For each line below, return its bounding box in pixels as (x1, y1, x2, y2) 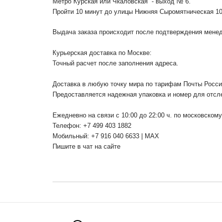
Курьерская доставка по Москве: (53, 49, 152, 56)
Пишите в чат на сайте (53, 142, 120, 150)
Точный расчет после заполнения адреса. (53, 59, 178, 67)
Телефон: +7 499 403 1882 (53, 121, 131, 129)
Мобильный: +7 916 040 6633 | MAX (53, 132, 159, 140)
